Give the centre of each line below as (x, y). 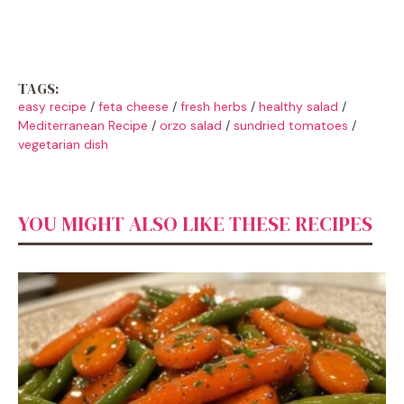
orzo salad (191, 125)
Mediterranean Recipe (83, 125)
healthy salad (298, 106)
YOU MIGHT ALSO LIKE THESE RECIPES (195, 223)
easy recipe (52, 106)
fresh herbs (214, 106)
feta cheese (133, 106)
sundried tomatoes (291, 125)
